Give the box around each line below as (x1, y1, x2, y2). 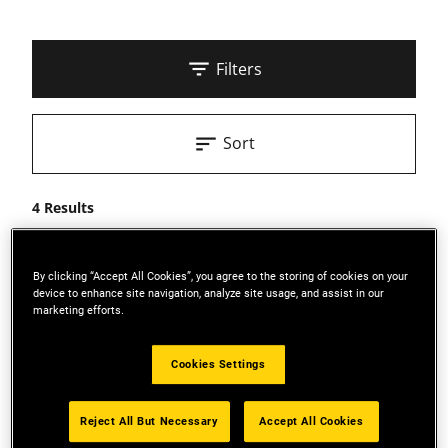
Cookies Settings (171, 357, 266, 372)
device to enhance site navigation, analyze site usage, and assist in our (33, 286, 385, 301)
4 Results (32, 198, 94, 217)
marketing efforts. (33, 303, 125, 318)
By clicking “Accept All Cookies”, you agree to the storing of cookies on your (33, 269, 409, 284)
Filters (216, 58, 262, 80)
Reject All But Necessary (79, 414, 219, 429)
